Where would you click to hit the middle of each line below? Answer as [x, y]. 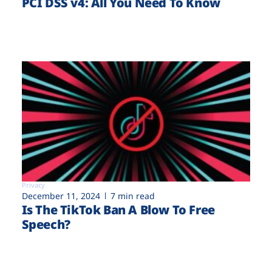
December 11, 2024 [61, 196]
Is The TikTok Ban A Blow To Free [118, 210]
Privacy [33, 185]
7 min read [132, 196]
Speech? [46, 225]
